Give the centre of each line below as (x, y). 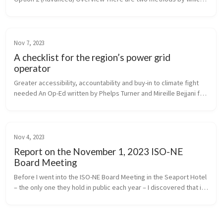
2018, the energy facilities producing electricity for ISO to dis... (107, 198)
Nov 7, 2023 (29, 43)
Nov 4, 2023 (29, 137)
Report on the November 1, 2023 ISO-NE (98, 152)
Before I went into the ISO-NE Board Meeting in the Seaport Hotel (110, 177)
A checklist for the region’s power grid (92, 57)
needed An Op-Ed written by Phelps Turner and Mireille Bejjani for (110, 93)
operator (32, 68)
